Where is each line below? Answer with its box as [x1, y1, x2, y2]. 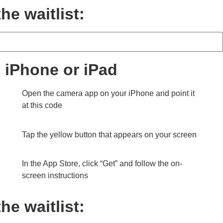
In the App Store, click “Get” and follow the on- [21, 159, 182, 168]
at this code [21, 101, 62, 110]
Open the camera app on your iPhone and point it [21, 89, 195, 98]
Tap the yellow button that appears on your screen [21, 130, 197, 139]
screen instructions [21, 171, 88, 180]
